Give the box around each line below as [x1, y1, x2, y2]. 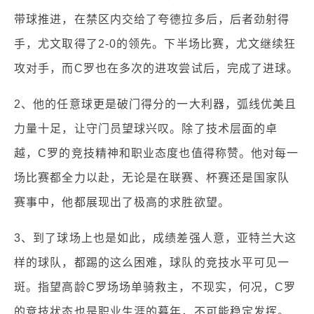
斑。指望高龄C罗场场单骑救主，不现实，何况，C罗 [14, 280, 296, 293]
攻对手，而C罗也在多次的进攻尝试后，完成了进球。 [14, 62, 299, 74]
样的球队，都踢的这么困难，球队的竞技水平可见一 [14, 256, 290, 268]
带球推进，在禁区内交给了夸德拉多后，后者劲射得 [14, 13, 290, 25]
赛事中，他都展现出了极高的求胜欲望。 [14, 196, 230, 208]
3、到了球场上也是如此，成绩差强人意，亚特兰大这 [14, 231, 297, 244]
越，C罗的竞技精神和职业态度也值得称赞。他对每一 [14, 146, 299, 159]
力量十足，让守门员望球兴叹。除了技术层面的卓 [14, 122, 278, 135]
